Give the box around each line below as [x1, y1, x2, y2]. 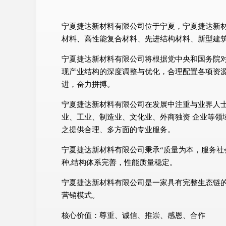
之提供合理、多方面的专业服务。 [62, 125, 175, 134]
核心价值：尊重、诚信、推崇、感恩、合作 [62, 211, 205, 219]
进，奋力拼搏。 [62, 80, 115, 88]
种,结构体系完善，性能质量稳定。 [62, 158, 177, 166]
